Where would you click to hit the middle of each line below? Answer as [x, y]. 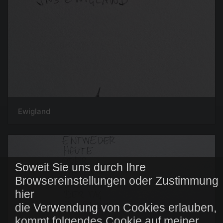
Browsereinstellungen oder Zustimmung [117, 181]
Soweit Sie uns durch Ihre [80, 167]
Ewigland [34, 111]
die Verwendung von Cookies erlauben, [116, 208]
